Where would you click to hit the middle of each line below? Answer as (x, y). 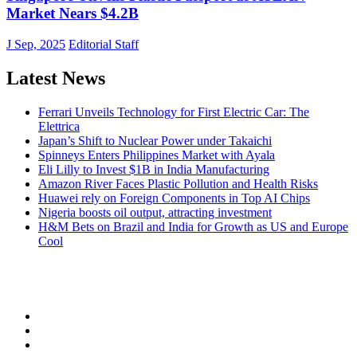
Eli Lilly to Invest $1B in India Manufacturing (154, 169)
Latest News (56, 78)
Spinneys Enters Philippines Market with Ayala (157, 155)
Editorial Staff (104, 44)
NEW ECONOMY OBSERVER (159, 279)
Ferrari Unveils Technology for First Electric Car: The (174, 112)
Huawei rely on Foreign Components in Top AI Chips (174, 198)
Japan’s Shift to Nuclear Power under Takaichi (155, 140)
